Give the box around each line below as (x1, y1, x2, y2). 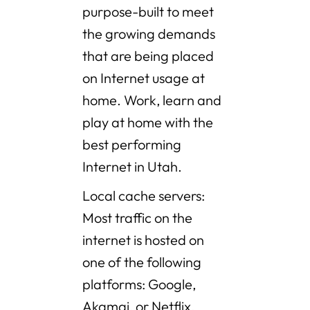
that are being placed (82, 47, 214, 65)
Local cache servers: (82, 187, 205, 205)
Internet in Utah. (82, 158, 182, 176)
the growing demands (82, 25, 215, 43)
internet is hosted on (82, 231, 204, 249)
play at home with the (82, 113, 213, 131)
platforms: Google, (82, 275, 196, 293)
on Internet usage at (82, 69, 205, 87)
